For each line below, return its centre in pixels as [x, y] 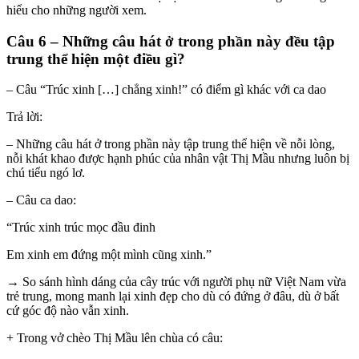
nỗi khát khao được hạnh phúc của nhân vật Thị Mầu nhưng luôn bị [178, 159]
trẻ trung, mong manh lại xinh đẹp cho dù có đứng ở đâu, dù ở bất [173, 296]
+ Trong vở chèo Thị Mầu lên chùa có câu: [115, 338]
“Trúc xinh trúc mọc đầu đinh [81, 228]
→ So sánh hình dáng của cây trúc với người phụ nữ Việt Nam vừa [176, 282]
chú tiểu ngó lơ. [46, 173]
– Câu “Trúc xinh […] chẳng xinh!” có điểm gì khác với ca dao [166, 90]
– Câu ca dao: [41, 200]
